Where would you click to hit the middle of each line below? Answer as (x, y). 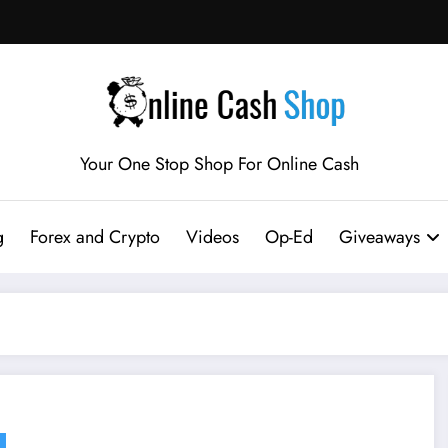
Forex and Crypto (94, 236)
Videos (212, 236)
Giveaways (379, 236)
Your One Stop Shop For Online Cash (219, 163)
